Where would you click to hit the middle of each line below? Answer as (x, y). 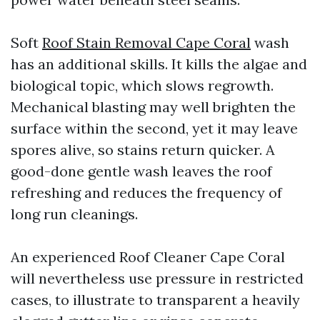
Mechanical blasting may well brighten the (153, 107)
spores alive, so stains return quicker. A (143, 150)
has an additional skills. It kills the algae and (159, 64)
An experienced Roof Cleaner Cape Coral (148, 257)
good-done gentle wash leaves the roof (141, 171)
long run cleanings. (74, 214)
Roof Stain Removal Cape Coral (146, 42)
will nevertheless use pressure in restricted (157, 278)
